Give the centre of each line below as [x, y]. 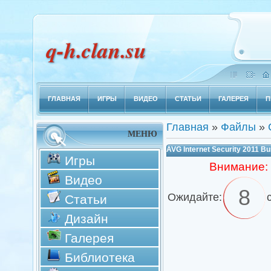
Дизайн [84, 219]
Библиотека [98, 257]
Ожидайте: [194, 197]
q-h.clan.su [96, 50]
